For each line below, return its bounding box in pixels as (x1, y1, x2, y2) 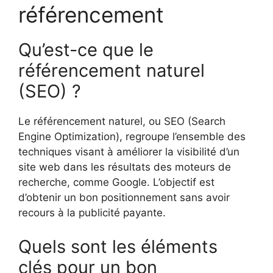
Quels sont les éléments (18, 235, 218, 257)
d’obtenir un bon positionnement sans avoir (18, 191, 230, 204)
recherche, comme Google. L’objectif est (18, 176, 214, 189)
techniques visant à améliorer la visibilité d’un (18, 146, 239, 158)
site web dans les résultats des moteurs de (18, 161, 231, 174)
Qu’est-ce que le (18, 39, 154, 61)
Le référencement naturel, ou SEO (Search (18, 115, 225, 128)
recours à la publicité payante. (18, 207, 166, 219)
